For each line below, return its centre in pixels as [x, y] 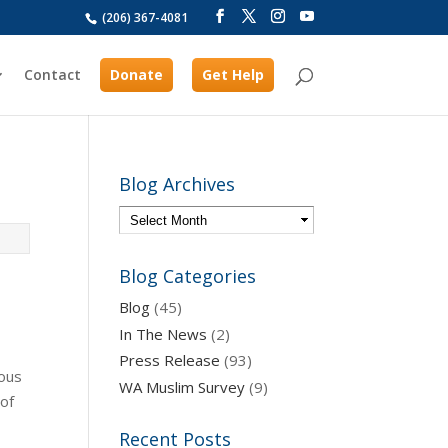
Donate [136, 74]
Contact [52, 74]
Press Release [170, 360]
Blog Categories [188, 276]
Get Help [232, 74]
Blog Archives [177, 184]
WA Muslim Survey [182, 386]
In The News [163, 333]
